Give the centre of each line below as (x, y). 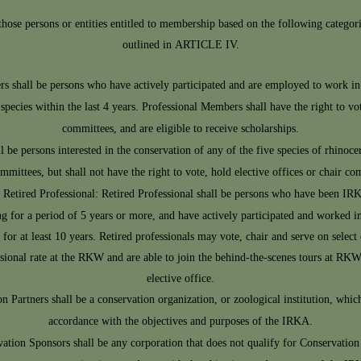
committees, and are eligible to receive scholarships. (180, 129)
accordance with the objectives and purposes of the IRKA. (180, 322)
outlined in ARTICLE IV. (180, 46)
